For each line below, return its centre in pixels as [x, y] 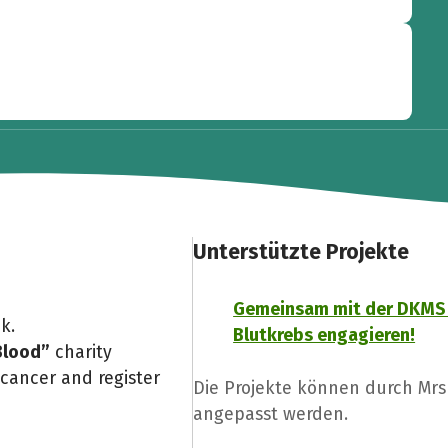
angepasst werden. [271, 414]
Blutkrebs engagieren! [324, 334]
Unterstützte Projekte [301, 252]
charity [80, 352]
